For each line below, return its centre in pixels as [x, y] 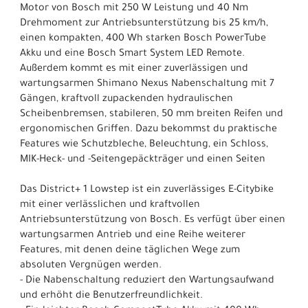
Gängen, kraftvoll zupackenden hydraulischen [126, 99]
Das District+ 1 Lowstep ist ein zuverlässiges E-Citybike [147, 190]
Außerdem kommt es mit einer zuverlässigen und [134, 69]
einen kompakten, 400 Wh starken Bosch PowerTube [143, 39]
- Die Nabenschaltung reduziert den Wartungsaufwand [147, 281]
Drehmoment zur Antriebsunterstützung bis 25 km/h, [144, 24]
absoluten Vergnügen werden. [91, 266]
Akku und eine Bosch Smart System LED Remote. [132, 54]
